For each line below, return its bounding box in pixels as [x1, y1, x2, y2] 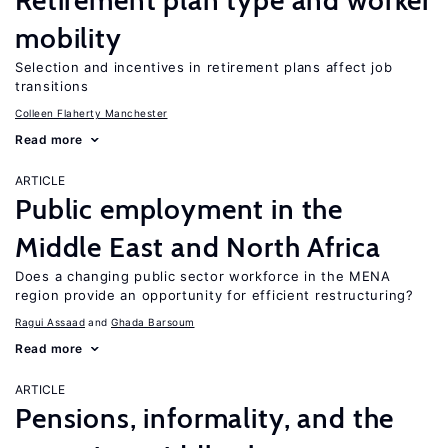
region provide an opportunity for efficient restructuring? [15, 287, 414, 303]
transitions [15, 78, 89, 94]
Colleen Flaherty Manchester [15, 107, 168, 119]
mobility [15, 21, 122, 55]
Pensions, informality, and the [15, 401, 395, 435]
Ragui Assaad [15, 316, 85, 328]
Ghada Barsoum [111, 316, 195, 328]
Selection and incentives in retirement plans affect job [15, 59, 393, 75]
